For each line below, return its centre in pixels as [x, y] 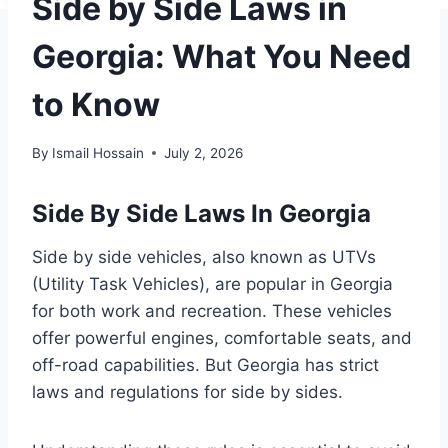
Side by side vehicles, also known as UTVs [204, 256]
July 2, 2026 [204, 152]
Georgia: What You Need [221, 57]
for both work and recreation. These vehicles [212, 310]
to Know [96, 105]
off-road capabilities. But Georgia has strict [205, 364]
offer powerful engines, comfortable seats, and [222, 337]
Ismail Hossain [98, 152]
